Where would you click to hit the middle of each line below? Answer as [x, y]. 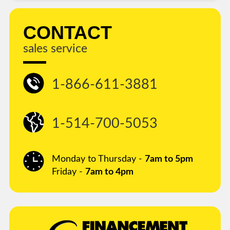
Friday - [69, 172]
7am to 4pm [109, 172]
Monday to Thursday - [98, 159]
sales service [55, 49]
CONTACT [68, 33]
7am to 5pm [169, 159]
